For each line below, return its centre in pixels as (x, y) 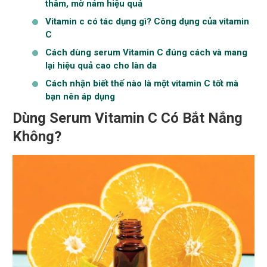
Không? (37, 136)
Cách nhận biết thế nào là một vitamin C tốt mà (142, 83)
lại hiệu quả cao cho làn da (101, 65)
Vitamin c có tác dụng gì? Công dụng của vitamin (148, 21)
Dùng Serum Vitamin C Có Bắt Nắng (128, 118)
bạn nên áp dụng (80, 96)
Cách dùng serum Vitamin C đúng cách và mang (147, 52)
